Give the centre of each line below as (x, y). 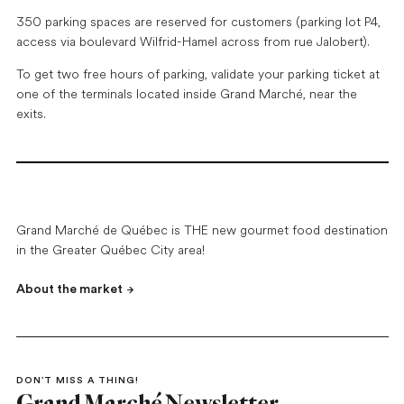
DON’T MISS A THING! (78, 381)
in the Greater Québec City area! (110, 250)
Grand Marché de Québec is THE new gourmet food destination (202, 230)
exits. (31, 114)
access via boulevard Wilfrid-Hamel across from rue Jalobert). (193, 42)
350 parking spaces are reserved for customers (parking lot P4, (198, 22)
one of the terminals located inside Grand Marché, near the (186, 94)
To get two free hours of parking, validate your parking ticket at (197, 74)
